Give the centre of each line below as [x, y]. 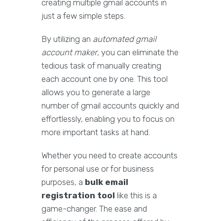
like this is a [136, 196]
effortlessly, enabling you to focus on [108, 119]
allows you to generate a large [96, 92]
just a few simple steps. [83, 16]
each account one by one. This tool [105, 79]
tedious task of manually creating [101, 66]
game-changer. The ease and [94, 209]
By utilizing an [67, 39]
